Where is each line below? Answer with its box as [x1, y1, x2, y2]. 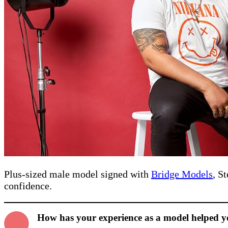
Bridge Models [151, 168, 213, 180]
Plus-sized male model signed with [4, 168, 151, 180]
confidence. [4, 180, 52, 191]
